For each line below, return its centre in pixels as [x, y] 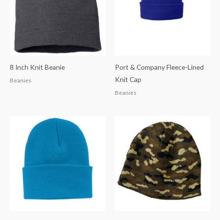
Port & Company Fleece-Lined [159, 67]
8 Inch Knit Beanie [37, 67]
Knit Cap [128, 80]
